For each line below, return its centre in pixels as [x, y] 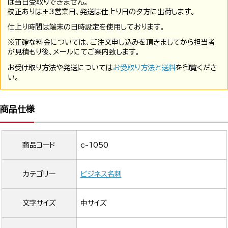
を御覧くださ [196, 67]
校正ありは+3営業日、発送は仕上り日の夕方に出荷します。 [101, 11]
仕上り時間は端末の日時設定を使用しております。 [86, 27]
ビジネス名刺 [101, 174]
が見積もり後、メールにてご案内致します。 [74, 52]
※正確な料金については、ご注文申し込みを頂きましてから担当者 [111, 42]
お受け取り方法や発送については [60, 67]
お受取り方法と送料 [144, 67]
